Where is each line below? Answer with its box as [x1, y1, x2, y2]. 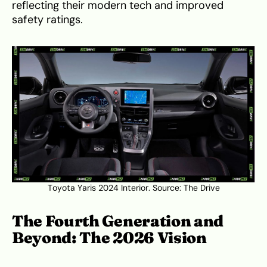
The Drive [183, 183, 220, 194]
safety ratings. [12, 13, 83, 26]
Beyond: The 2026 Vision [12, 228, 207, 248]
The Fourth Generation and [12, 212, 223, 231]
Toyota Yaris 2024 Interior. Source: [47, 183, 184, 194]
